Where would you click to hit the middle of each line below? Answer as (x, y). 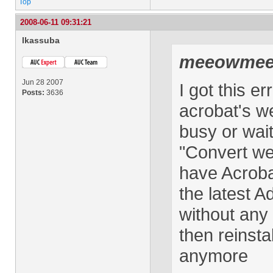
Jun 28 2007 (43, 82)
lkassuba (41, 40)
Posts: (33, 93)
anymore (214, 256)
